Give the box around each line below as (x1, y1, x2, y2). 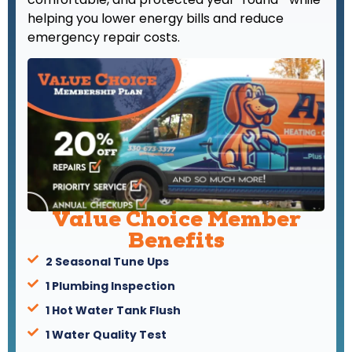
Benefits (127, 232, 225, 254)
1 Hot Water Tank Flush (45, 302, 181, 318)
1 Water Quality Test (45, 326, 167, 343)
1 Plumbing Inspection (45, 277, 175, 294)
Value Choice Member (51, 211, 301, 233)
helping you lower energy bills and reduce (27, 9, 284, 28)
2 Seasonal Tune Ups (45, 253, 169, 269)
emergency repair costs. (27, 28, 180, 47)
